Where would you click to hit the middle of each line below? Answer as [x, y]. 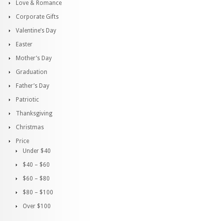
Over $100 [37, 206]
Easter [24, 44]
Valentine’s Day [36, 31]
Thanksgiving [34, 113]
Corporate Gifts [37, 17]
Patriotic [27, 100]
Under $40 [37, 151]
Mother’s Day [34, 58]
